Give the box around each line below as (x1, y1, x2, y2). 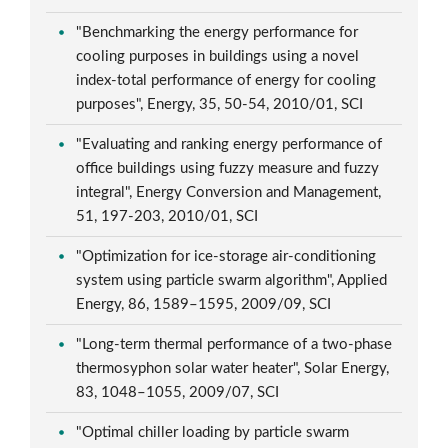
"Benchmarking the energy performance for (76, 24, 359, 40)
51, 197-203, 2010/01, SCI (76, 208, 263, 224)
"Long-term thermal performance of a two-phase (76, 336, 393, 352)
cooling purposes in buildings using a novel (76, 48, 360, 64)
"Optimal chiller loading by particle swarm (76, 424, 350, 440)
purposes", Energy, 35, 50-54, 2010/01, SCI (76, 96, 368, 112)
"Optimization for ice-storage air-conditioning (76, 248, 377, 264)
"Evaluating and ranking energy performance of (76, 136, 383, 152)
